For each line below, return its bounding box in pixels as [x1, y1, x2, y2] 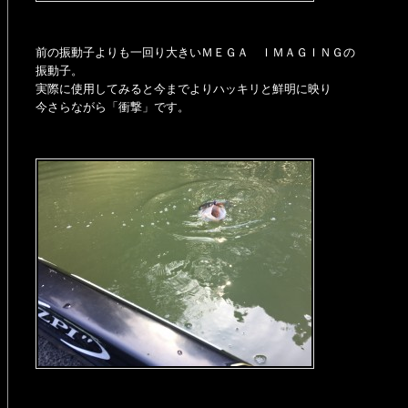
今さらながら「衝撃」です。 [36, 100, 189, 114]
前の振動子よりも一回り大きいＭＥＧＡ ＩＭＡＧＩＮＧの [36, 46, 355, 59]
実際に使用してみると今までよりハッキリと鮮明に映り [36, 82, 331, 96]
